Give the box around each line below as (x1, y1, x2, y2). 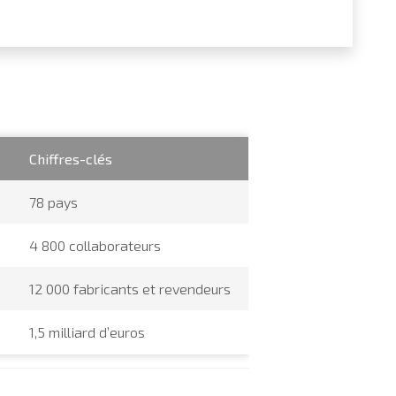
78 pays (29, 193, 79, 210)
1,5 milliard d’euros (29, 323, 146, 340)
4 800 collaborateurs (29, 236, 162, 254)
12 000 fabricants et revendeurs (29, 279, 232, 297)
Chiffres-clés (29, 149, 113, 167)
